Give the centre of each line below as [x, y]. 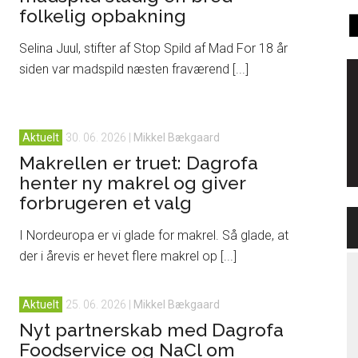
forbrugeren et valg [105, 203]
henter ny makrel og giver [132, 183]
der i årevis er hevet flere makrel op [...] [128, 256]
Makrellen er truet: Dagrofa [139, 163]
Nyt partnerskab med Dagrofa [151, 330]
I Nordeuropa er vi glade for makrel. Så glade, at [154, 235]
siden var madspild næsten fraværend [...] [134, 69]
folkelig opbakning [103, 16]
